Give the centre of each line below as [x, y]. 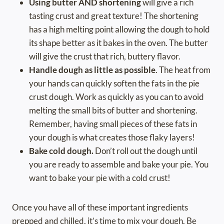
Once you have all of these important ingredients [100, 207]
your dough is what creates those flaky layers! [112, 137]
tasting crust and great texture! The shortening [114, 16]
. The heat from [183, 70]
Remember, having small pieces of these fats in [113, 124]
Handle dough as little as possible [92, 70]
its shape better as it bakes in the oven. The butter [118, 43]
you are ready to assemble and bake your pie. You [119, 164]
